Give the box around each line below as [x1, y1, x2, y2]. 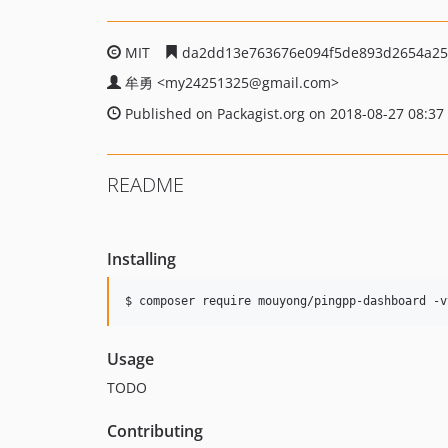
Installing [107, 248, 176, 270]
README [107, 171, 184, 198]
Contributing [107, 420, 203, 442]
